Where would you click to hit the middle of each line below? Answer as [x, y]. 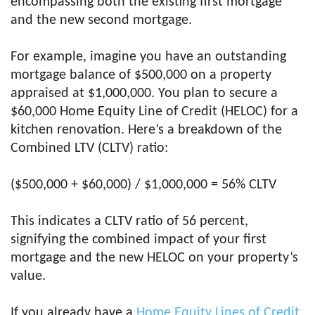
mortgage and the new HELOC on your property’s [154, 258]
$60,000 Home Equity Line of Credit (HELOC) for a [154, 112]
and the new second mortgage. [101, 21]
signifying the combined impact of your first [139, 240]
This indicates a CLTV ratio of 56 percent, [129, 222]
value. [28, 277]
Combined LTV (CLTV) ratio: [89, 149]
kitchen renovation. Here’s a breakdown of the [146, 130]
